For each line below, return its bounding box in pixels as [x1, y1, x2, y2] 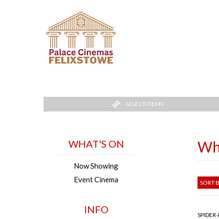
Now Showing [74, 161, 119, 171]
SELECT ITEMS [126, 100, 164, 108]
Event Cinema [74, 175, 119, 184]
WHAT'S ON [68, 138, 124, 150]
